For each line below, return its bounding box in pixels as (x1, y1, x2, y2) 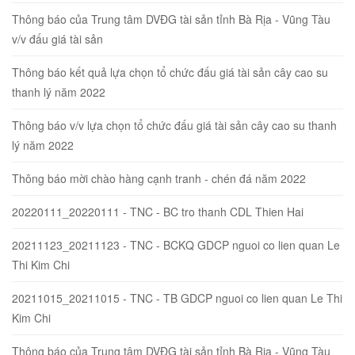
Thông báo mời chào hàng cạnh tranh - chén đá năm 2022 (12, 170, 306, 186)
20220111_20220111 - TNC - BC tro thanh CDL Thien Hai (12, 203, 303, 219)
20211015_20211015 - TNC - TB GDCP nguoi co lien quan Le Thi (12, 289, 342, 306)
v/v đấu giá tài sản (12, 30, 103, 47)
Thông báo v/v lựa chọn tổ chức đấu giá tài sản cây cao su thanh (12, 116, 337, 133)
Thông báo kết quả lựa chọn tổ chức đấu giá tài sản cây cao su (12, 63, 328, 80)
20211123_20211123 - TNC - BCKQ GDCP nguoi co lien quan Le (12, 236, 340, 253)
